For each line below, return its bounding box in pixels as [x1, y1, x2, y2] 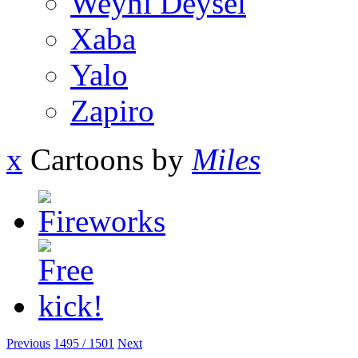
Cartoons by [22, 141, 192, 177]
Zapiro [70, 93, 154, 128]
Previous [6, 336, 50, 350]
